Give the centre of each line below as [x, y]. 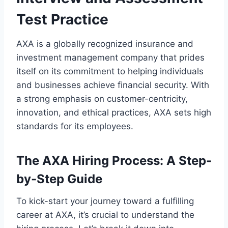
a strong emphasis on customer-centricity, [102, 98]
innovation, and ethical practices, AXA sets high [114, 112]
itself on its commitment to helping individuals [110, 71]
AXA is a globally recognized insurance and [105, 44]
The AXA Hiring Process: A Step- [114, 160]
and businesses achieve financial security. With [113, 85]
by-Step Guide [59, 179]
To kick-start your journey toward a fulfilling [105, 201]
